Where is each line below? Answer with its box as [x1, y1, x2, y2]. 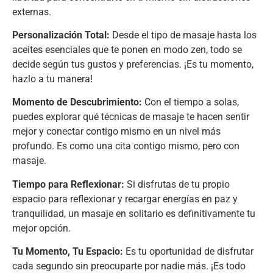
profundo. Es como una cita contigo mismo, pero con [12, 140, 239, 152]
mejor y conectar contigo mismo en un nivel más [12, 126, 221, 138]
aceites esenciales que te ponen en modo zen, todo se [12, 43, 242, 55]
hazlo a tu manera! [12, 73, 93, 85]
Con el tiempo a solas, [142, 96, 239, 108]
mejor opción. [12, 222, 71, 234]
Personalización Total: [12, 29, 110, 41]
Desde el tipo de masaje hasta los [110, 29, 257, 41]
